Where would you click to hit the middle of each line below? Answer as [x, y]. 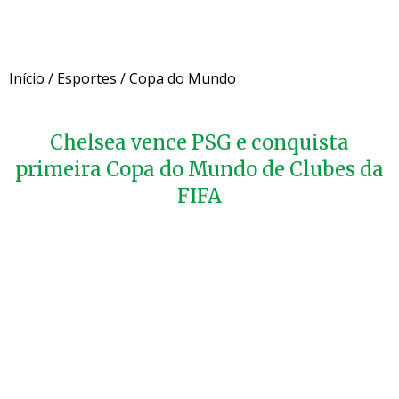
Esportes [87, 78]
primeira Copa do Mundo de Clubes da [199, 169]
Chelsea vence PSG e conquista [199, 142]
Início [27, 78]
